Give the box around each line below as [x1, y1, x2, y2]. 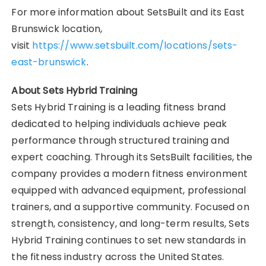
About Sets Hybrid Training [11, 83, 138, 97]
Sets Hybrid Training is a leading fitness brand [11, 100, 226, 114]
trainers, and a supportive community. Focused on [11, 199, 249, 214]
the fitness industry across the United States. [11, 249, 224, 264]
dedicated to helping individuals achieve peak [11, 116, 227, 131]
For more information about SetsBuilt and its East [11, 5, 245, 19]
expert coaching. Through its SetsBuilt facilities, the [11, 150, 253, 164]
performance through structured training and [11, 133, 229, 147]
